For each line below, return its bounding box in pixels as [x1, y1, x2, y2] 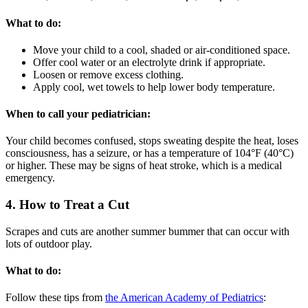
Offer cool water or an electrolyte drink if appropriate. [33, 56, 265, 68]
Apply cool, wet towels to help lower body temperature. [33, 80, 275, 93]
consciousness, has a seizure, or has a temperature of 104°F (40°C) [5, 147, 294, 159]
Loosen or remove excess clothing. [33, 68, 184, 80]
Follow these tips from [5, 291, 105, 304]
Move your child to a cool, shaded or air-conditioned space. [33, 43, 290, 56]
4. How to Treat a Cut [5, 197, 129, 212]
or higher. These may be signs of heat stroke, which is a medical [5, 159, 282, 172]
